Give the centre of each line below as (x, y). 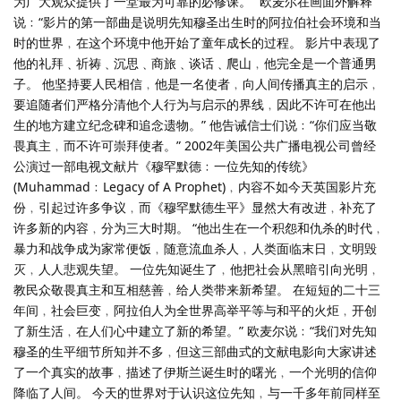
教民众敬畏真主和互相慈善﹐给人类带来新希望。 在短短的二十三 (197, 289)
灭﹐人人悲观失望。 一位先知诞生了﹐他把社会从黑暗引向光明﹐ (197, 269)
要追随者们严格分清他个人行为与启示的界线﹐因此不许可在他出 (195, 104)
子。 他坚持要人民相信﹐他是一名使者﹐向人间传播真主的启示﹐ (197, 83)
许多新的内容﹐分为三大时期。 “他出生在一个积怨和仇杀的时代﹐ (199, 227)
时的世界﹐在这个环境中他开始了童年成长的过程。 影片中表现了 (197, 42)
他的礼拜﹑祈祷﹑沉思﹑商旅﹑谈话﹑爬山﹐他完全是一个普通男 (195, 63)
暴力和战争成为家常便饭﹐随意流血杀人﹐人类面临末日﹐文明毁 (195, 248)
